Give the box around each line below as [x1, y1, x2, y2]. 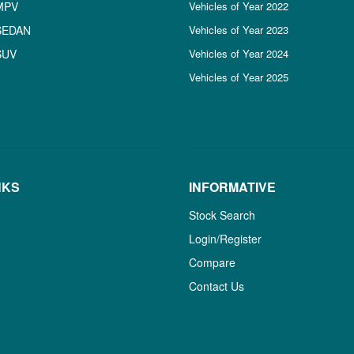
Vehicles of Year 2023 [188, 22, 288, 37]
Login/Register [188, 231, 262, 247]
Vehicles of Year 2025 [188, 70, 288, 85]
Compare [188, 254, 235, 270]
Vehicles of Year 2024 [188, 46, 288, 61]
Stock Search [188, 207, 255, 223]
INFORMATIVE [188, 178, 276, 196]
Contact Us [188, 278, 244, 294]
